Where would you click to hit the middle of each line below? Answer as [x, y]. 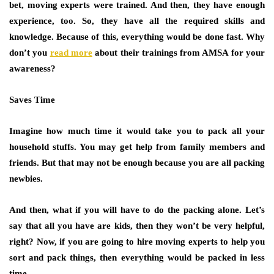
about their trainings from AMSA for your [180, 53]
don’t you [30, 53]
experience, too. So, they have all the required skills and [137, 21]
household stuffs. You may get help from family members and [137, 147]
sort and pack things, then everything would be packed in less [137, 257]
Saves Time [32, 100]
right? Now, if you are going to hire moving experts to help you [137, 242]
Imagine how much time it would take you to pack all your [137, 131]
